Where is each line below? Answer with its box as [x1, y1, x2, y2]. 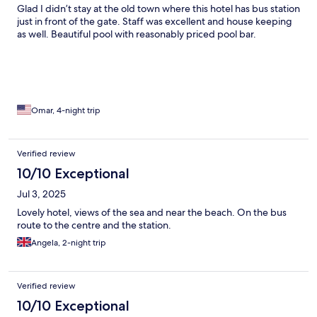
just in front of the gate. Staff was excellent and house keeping [17, 14, 292, 28]
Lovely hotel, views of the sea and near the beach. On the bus [17, 205, 287, 219]
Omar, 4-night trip [31, 104, 100, 116]
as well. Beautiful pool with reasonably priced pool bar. [17, 27, 256, 40]
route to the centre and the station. [17, 218, 171, 231]
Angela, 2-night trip [31, 236, 106, 248]
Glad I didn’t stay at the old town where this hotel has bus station [17, 1, 300, 15]
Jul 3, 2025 [17, 187, 66, 200]
